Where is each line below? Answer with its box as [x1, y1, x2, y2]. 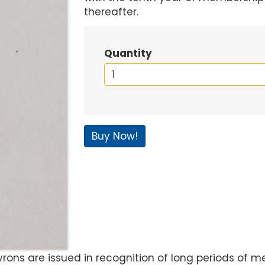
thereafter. [83, 5, 138, 19]
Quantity [104, 46, 152, 60]
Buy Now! [91, 129, 138, 143]
